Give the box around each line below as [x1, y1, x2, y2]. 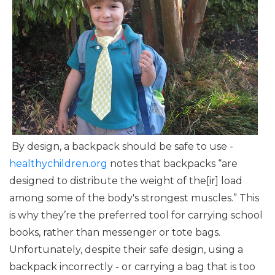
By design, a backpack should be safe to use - [9, 141, 233, 152]
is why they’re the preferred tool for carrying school [9, 209, 263, 221]
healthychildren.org [9, 158, 107, 169]
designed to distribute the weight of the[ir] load [9, 175, 242, 187]
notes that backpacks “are [107, 158, 238, 169]
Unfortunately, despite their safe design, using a [9, 244, 243, 255]
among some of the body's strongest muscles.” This [9, 192, 259, 204]
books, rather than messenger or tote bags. [9, 227, 220, 238]
